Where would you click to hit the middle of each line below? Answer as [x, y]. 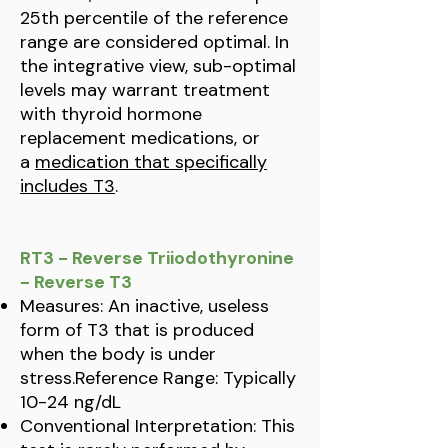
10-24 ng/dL [70, 402]
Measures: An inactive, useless [144, 306]
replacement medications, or [140, 138]
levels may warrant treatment [145, 90]
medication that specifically [151, 162]
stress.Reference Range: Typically [158, 378]
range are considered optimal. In [154, 42]
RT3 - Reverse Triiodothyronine [157, 258]
